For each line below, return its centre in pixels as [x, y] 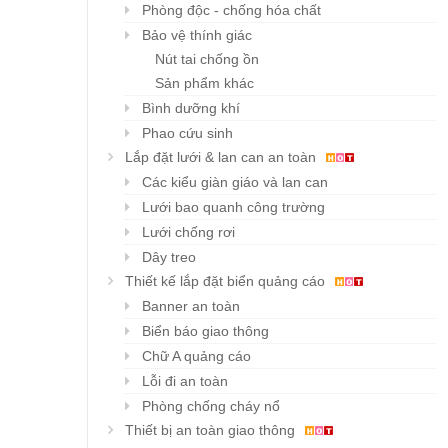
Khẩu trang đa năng [179, 48]
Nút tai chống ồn [207, 59]
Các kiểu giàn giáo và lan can [235, 182]
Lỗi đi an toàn [185, 381]
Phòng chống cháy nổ [211, 406]
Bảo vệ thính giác [197, 35]
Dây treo [169, 257]
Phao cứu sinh [187, 133]
